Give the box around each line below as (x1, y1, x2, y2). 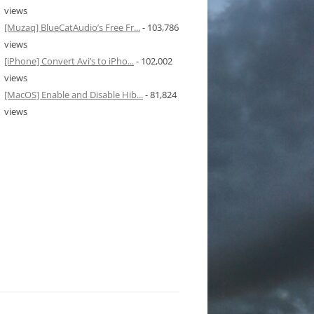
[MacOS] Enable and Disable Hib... (4, 88, 143, 102)
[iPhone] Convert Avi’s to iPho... (4, 55, 134, 68)
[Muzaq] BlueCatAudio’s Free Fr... (4, 21, 140, 34)
